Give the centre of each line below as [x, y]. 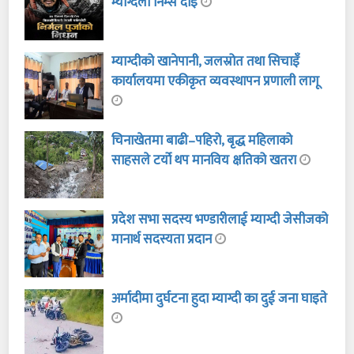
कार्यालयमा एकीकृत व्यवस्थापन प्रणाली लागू [216, 82]
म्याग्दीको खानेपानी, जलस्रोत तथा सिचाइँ [206, 62]
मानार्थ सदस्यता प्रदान [164, 240]
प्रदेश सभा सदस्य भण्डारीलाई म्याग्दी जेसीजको [220, 220]
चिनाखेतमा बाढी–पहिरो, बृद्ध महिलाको [202, 141]
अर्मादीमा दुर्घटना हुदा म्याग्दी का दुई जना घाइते [220, 299]
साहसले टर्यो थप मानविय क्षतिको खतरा [206, 161]
